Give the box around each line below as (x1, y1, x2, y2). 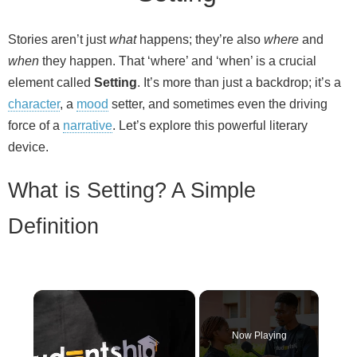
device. (8, 140, 49, 154)
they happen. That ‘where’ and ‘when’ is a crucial (39, 54, 316, 68)
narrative (63, 119, 112, 132)
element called (8, 76, 94, 89)
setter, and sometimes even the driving (108, 97, 328, 111)
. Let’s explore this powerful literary (112, 119, 308, 132)
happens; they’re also (136, 33, 264, 46)
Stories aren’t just (8, 33, 109, 46)
